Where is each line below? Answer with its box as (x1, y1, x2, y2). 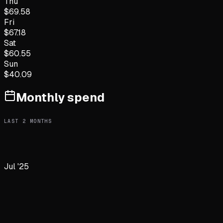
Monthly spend (16, 90, 105, 106)
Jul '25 (4, 161, 29, 172)
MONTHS (26, 117, 52, 124)
